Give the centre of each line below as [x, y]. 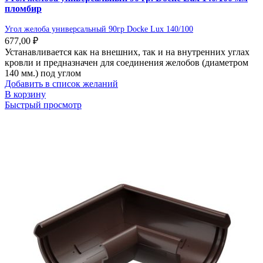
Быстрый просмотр [43, 105]
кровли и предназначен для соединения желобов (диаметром [127, 63]
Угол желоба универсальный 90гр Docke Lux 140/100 [99, 29]
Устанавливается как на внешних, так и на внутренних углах [127, 52]
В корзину [25, 95]
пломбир [23, 9]
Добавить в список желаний [61, 84]
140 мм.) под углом [43, 73]
